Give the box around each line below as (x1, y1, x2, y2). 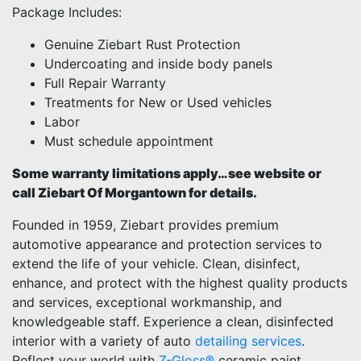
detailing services (195, 333, 301, 349)
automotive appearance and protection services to (12, 236, 322, 252)
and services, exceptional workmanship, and (12, 294, 282, 310)
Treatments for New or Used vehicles (44, 94, 272, 110)
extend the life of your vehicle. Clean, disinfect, (12, 255, 300, 272)
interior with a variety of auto (12, 333, 195, 349)
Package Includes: (12, 4, 122, 20)
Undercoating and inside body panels (44, 56, 272, 72)
